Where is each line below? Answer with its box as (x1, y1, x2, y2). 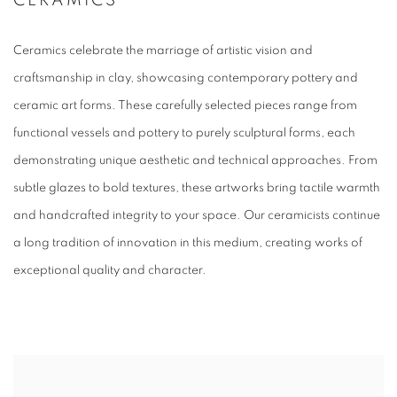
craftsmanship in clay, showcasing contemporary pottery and (13, 72, 358, 85)
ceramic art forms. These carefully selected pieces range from (13, 99, 357, 113)
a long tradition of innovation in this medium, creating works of (13, 237, 362, 250)
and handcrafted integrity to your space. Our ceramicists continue (13, 209, 380, 222)
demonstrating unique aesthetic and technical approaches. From (13, 154, 378, 167)
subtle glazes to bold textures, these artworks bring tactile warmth (13, 182, 380, 195)
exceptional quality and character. (13, 264, 206, 277)
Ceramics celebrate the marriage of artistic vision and (13, 44, 313, 58)
